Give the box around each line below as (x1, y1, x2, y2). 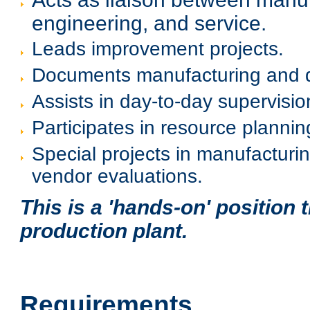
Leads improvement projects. (32, 38, 284, 60)
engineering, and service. (32, 12, 266, 33)
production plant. (20, 219, 188, 242)
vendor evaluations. (32, 165, 203, 187)
